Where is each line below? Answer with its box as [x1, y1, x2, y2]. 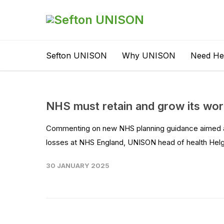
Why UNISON [122, 50, 175, 60]
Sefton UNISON [46, 50, 107, 60]
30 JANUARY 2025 [46, 161, 109, 169]
